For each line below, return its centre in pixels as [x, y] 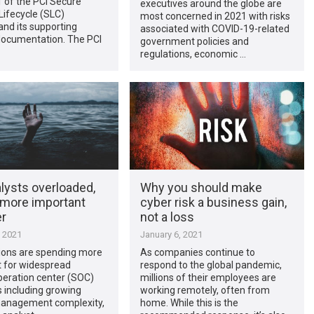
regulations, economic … [193, 54]
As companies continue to [197, 252]
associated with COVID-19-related [214, 28]
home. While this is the [189, 302]
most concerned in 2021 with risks [215, 16]
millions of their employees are [208, 277]
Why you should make [201, 187]
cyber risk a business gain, [213, 202]
